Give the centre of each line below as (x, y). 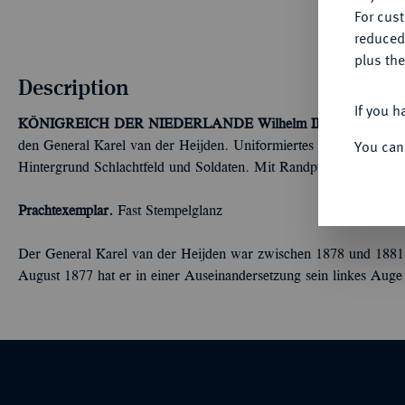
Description (74, 87)
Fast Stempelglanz (168, 212)
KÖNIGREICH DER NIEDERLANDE (136, 125)
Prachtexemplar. (66, 212)
